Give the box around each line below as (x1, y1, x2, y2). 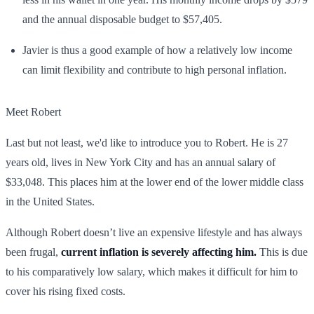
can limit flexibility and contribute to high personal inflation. (22, 63, 287, 76)
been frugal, (6, 245, 61, 258)
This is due (257, 245, 308, 258)
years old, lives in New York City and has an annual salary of (6, 156, 275, 168)
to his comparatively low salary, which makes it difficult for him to (6, 265, 298, 278)
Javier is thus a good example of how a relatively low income (22, 43, 292, 56)
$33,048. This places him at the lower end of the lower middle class (6, 175, 303, 188)
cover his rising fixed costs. (6, 285, 125, 297)
